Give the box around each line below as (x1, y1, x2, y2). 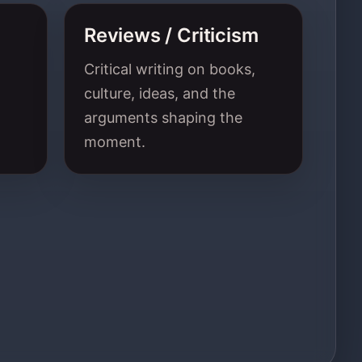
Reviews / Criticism (84, 23, 259, 47)
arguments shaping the (84, 108, 242, 126)
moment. (84, 133, 145, 150)
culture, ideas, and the (84, 84, 235, 102)
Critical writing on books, (84, 60, 255, 78)
